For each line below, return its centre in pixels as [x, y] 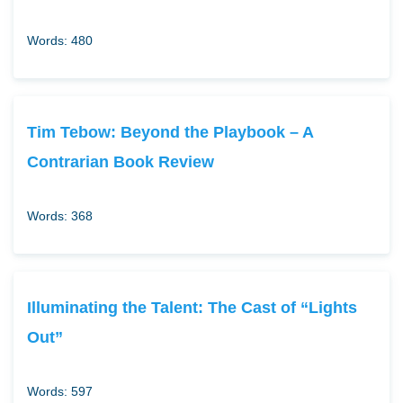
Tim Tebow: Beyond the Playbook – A [170, 132]
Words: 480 [60, 41]
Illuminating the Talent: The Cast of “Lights [192, 308]
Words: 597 [60, 392]
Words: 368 [60, 216]
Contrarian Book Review [121, 162]
